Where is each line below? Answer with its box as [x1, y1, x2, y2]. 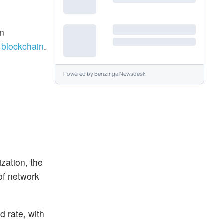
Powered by [63, 70, 94, 78]
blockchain [1, 39, 44, 52]
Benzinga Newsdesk [94, 70, 145, 78]
